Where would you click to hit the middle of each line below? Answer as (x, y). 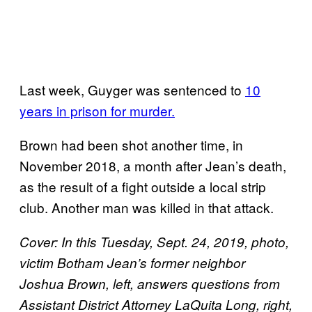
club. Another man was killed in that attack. (147, 207)
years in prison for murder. (97, 110)
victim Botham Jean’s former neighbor (132, 262)
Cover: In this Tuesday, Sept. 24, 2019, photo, (154, 241)
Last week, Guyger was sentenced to (132, 89)
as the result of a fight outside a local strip (143, 186)
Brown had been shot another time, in (131, 144)
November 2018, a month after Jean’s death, (153, 165)
